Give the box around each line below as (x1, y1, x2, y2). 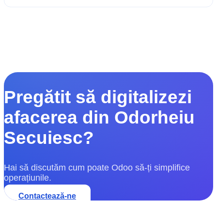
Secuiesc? (4, 127, 94, 148)
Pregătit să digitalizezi (4, 87, 192, 107)
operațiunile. (4, 173, 51, 183)
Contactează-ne (18, 192, 76, 201)
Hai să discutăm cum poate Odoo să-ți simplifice (4, 163, 190, 173)
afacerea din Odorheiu (4, 107, 195, 127)
